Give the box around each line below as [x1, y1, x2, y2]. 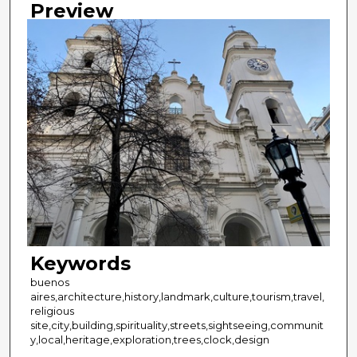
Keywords [29, 252, 131, 276]
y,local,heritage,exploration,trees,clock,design [29, 333, 269, 347]
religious [29, 304, 74, 318]
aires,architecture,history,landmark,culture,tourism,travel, [29, 290, 324, 304]
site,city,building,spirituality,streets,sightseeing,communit [29, 319, 324, 332]
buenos [29, 276, 69, 289]
